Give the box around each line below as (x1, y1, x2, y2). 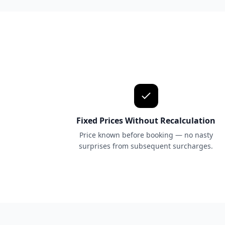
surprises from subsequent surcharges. (79, 141, 213, 151)
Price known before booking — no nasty (79, 130, 213, 140)
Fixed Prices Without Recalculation (76, 115, 216, 126)
